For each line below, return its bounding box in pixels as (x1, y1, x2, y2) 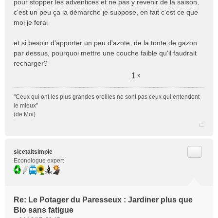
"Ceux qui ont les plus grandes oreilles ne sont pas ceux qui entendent (14, 93, 200, 100)
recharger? (14, 59, 48, 67)
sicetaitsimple (14, 148, 53, 155)
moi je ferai (14, 18, 48, 26)
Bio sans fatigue (14, 206, 73, 214)
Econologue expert (14, 157, 64, 164)
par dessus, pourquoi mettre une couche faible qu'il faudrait (14, 49, 197, 57)
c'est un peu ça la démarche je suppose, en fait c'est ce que (14, 8, 198, 16)
